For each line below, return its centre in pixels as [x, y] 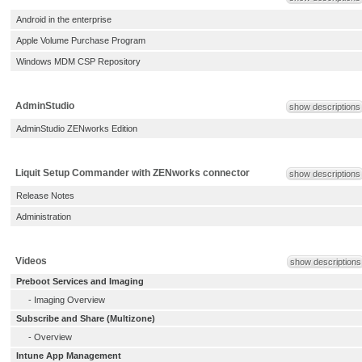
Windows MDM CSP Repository [78, 61]
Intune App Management [69, 356]
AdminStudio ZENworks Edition [77, 128]
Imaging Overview [69, 300]
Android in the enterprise [64, 19]
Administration [44, 217]
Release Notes [45, 196]
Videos [31, 261]
